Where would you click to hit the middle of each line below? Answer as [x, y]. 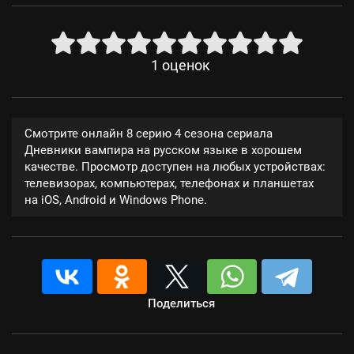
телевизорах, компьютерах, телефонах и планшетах [169, 183]
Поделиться [181, 303]
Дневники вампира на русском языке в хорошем [163, 150]
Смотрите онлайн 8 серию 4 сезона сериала [149, 134]
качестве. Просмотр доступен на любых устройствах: [175, 167]
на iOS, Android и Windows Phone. [116, 200]
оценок [186, 66]
